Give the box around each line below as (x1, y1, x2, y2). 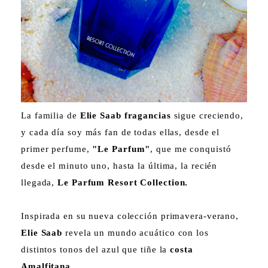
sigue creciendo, (170, 110, 243, 120)
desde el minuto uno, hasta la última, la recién (21, 160, 218, 170)
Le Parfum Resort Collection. (57, 177, 188, 187)
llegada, (21, 177, 58, 187)
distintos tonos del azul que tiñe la (21, 244, 170, 254)
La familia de (21, 110, 77, 120)
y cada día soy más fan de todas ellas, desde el (21, 127, 220, 137)
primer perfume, (21, 144, 93, 154)
